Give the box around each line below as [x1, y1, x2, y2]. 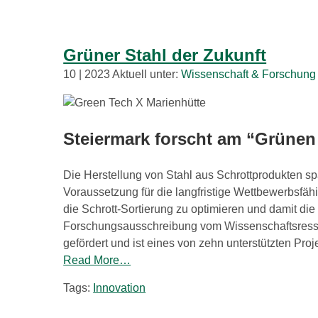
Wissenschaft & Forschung [181, 68, 317, 81]
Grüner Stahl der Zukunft [63, 45, 267, 65]
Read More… [63, 253, 131, 266]
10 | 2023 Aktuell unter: [63, 68, 182, 81]
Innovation [93, 281, 146, 294]
